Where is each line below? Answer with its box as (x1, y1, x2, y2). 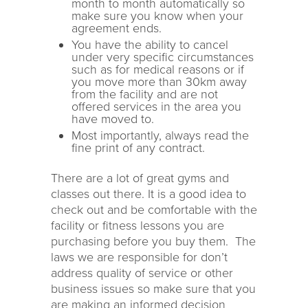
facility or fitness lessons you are (51, 218, 224, 233)
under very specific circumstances (71, 49, 254, 65)
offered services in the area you (71, 99, 241, 114)
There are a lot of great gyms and (51, 170, 229, 186)
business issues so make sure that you (51, 281, 256, 296)
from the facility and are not (71, 87, 218, 102)
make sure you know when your (71, 8, 243, 23)
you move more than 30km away (71, 74, 247, 89)
